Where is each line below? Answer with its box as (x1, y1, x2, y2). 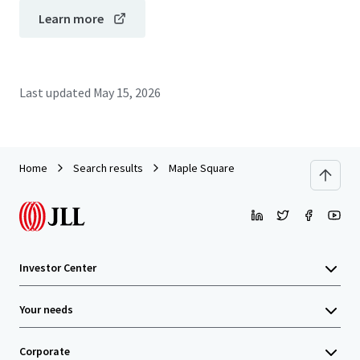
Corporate (19, 344, 70, 358)
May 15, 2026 (92, 84, 162, 100)
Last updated (19, 84, 91, 100)
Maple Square (169, 161, 235, 175)
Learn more (39, 10, 104, 27)
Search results (73, 161, 143, 175)
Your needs (19, 302, 73, 317)
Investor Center (19, 260, 96, 275)
